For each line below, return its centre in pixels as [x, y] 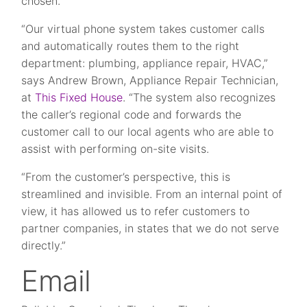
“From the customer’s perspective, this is [126, 177]
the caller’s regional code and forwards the [132, 115]
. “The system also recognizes [199, 98]
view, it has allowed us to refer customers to [136, 211]
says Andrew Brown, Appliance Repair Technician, [150, 81]
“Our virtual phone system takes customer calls [143, 29]
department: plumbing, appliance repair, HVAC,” [145, 63]
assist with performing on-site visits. [115, 149]
